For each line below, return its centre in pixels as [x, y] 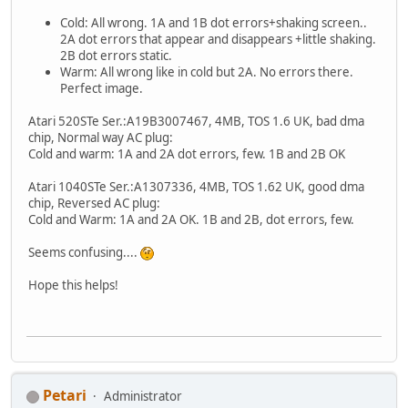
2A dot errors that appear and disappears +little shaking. [218, 39]
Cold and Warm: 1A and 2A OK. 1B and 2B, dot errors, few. [191, 219]
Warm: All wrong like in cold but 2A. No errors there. [207, 71]
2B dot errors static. [116, 55]
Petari [65, 396]
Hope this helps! [73, 285]
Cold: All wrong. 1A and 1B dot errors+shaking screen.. [214, 22]
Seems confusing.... [84, 252]
